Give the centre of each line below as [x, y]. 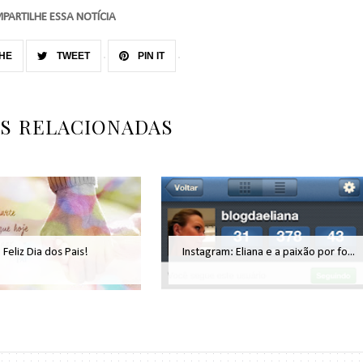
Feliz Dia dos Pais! [46, 253]
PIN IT [149, 56]
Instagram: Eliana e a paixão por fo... [269, 253]
